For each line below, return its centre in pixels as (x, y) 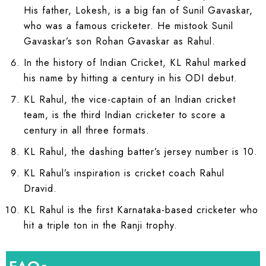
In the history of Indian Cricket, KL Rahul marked (135, 62)
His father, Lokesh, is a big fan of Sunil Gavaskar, (138, 10)
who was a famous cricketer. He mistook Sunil (129, 26)
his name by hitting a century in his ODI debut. (131, 78)
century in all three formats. (87, 130)
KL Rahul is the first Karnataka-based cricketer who (141, 210)
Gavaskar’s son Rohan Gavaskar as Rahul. (120, 41)
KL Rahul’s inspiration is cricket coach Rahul (124, 173)
